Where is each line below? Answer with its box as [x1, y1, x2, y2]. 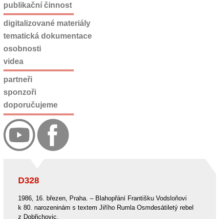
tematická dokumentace [3, 32, 92, 41]
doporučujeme [3, 100, 58, 109]
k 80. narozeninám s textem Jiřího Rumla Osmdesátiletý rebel [18, 203, 194, 211]
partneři [3, 75, 32, 84]
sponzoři [3, 88, 36, 97]
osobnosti [3, 44, 41, 53]
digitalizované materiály [3, 19, 90, 28]
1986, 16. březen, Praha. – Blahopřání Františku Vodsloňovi [18, 194, 187, 202]
